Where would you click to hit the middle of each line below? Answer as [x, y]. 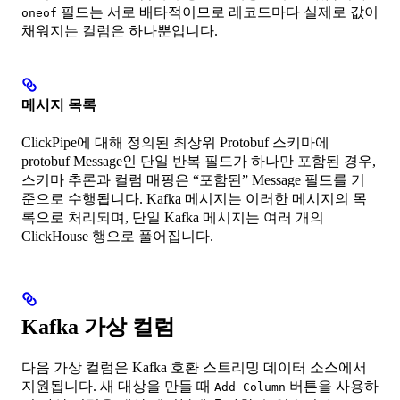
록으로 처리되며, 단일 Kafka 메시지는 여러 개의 [173, 217]
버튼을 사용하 [332, 386]
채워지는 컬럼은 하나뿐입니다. [120, 31]
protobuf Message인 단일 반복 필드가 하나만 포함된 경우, [199, 161]
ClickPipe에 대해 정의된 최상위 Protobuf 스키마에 [175, 142]
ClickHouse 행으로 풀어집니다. [117, 236]
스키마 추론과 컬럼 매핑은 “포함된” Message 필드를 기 [193, 179]
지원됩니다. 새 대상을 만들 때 [118, 386]
